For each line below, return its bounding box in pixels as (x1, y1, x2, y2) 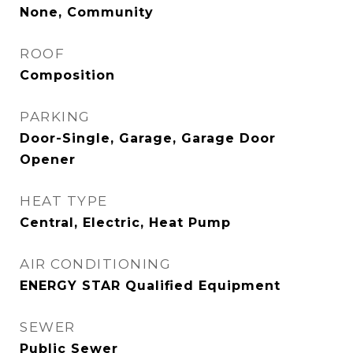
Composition (20, 68, 115, 83)
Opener (20, 152, 76, 167)
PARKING (20, 109, 91, 124)
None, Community (20, 5, 154, 20)
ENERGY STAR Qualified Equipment (20, 278, 281, 293)
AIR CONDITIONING (20, 256, 171, 272)
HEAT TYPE (20, 193, 108, 209)
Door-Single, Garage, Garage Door (20, 131, 276, 146)
